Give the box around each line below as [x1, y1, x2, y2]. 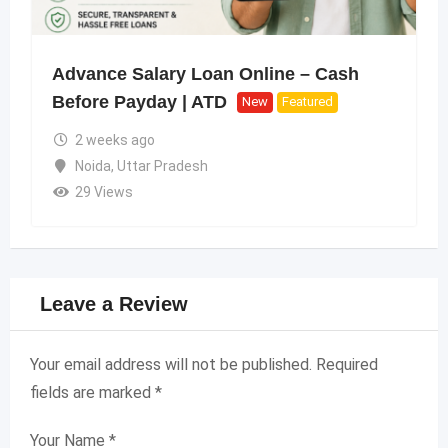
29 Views [74, 183, 133, 200]
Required [316, 354, 378, 374]
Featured [282, 94, 333, 110]
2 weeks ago [74, 131, 155, 148]
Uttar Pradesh [116, 157, 208, 174]
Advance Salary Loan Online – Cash [52, 64, 359, 85]
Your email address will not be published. [30, 354, 312, 374]
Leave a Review [40, 292, 188, 315]
